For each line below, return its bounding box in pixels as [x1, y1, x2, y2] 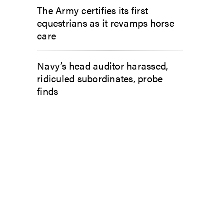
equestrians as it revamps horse [37, 15, 174, 30]
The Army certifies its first [37, 2, 148, 17]
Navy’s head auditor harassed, [37, 58, 168, 73]
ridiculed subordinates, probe [37, 71, 163, 85]
